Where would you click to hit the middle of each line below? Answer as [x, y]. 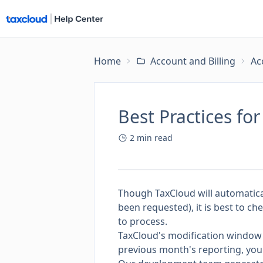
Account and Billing [193, 61]
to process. [143, 221]
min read [155, 138]
